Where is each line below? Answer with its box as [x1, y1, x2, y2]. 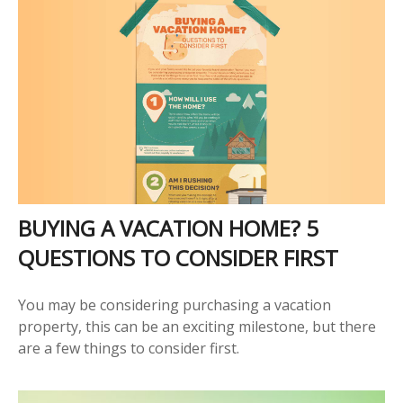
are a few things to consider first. [18, 337, 239, 358]
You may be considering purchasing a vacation [18, 294, 331, 315]
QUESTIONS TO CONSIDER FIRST [18, 242, 338, 273]
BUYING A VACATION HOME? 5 [18, 212, 318, 243]
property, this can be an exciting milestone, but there [18, 316, 376, 336]
